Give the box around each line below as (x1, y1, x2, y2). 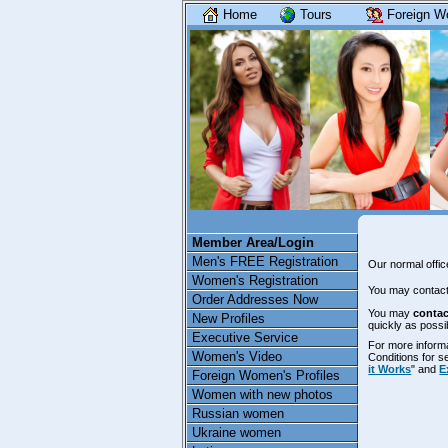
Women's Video (192, 349, 282, 364)
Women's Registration (192, 273, 318, 288)
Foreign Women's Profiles (192, 368, 340, 383)
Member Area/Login (192, 235, 314, 250)
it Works (368, 362, 412, 375)
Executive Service (192, 330, 298, 345)
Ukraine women (192, 425, 281, 440)
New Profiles (192, 311, 265, 326)
